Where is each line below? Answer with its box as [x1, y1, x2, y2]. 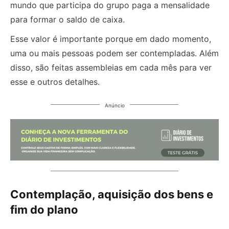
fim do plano [10, 203, 78, 217]
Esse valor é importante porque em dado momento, [10, 33, 211, 44]
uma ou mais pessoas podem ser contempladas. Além [10, 48, 219, 58]
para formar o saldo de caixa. [10, 14, 125, 25]
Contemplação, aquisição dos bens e [10, 188, 213, 201]
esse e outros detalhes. [10, 76, 100, 87]
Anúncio [104, 102, 125, 108]
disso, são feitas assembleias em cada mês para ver [10, 62, 212, 73]
